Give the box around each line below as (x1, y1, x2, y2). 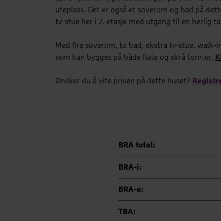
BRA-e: (118, 185, 143, 193)
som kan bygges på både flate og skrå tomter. (55, 53, 215, 61)
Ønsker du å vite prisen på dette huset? (55, 77, 192, 85)
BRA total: (118, 141, 155, 149)
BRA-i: (118, 163, 141, 171)
